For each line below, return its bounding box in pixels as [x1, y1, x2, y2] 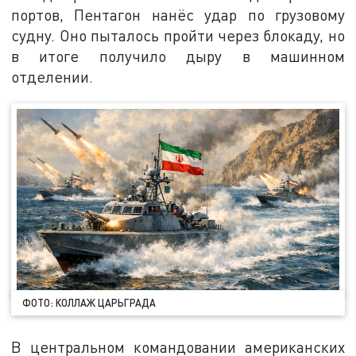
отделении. [11, 68, 94, 87]
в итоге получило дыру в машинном [11, 47, 345, 66]
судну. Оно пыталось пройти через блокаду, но [11, 26, 345, 45]
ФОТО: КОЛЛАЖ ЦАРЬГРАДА [22, 296, 157, 309]
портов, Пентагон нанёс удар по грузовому [11, 6, 345, 25]
